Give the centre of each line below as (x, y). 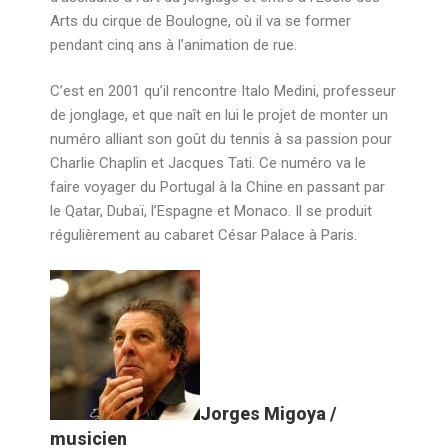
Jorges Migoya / (268, 413)
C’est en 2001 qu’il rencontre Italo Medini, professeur (223, 91)
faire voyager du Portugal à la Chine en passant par (217, 187)
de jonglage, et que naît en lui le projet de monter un (219, 115)
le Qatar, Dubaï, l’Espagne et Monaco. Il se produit (211, 211)
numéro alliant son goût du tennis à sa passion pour (221, 139)
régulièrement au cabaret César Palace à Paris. (203, 235)
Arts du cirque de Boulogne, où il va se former (200, 20)
